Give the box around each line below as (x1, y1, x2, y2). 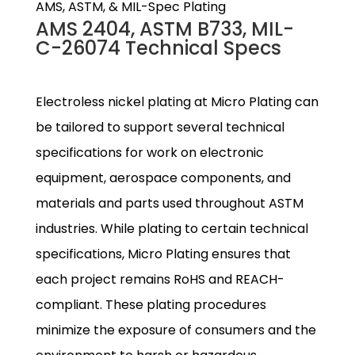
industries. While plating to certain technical (35, 219, 308, 238)
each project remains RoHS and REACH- (35, 269, 284, 288)
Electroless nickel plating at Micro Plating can (35, 92, 319, 111)
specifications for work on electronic (35, 143, 264, 162)
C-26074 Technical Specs (35, 34, 281, 61)
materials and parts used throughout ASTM (35, 193, 303, 212)
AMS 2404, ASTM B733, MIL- (35, 15, 294, 42)
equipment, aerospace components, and (35, 168, 291, 187)
